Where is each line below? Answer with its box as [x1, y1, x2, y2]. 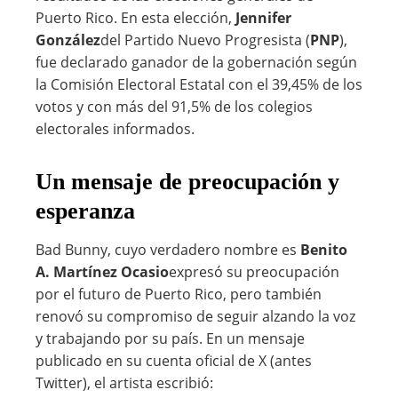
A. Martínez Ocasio [36, 262, 169, 282]
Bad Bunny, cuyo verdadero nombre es [36, 240, 300, 259]
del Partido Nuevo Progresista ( [100, 30, 310, 50]
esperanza [36, 198, 135, 224]
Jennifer [235, 8, 291, 28]
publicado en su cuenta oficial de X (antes [36, 351, 312, 370]
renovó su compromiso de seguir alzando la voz [36, 306, 355, 326]
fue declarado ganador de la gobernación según [36, 52, 357, 72]
